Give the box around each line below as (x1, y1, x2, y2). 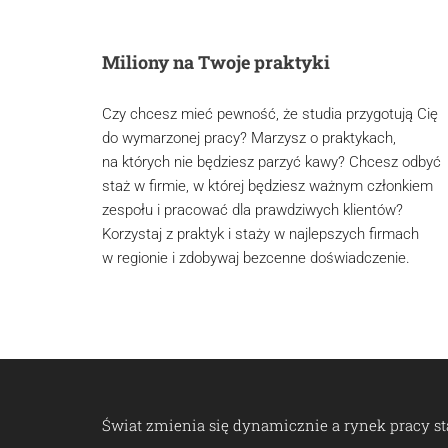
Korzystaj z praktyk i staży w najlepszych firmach (102, 225, 419, 244)
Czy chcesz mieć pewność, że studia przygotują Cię (102, 105, 438, 124)
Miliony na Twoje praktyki (102, 50, 330, 75)
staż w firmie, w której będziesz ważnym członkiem (102, 177, 433, 196)
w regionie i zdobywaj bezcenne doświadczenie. (102, 249, 410, 268)
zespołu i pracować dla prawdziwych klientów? (102, 201, 403, 220)
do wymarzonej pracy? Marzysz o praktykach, (102, 129, 396, 148)
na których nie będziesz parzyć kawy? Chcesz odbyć (102, 153, 441, 172)
